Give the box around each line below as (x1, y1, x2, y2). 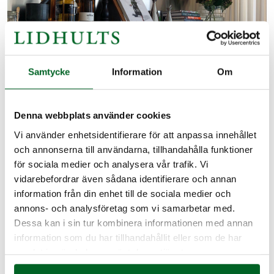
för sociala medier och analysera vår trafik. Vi (14, 158, 209, 169)
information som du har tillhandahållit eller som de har (14, 232, 242, 243)
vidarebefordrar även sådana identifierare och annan (14, 173, 237, 184)
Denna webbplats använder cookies (14, 109, 171, 120)
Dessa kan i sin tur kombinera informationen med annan (14, 217, 253, 228)
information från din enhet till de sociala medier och (14, 188, 231, 199)
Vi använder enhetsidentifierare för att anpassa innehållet (14, 129, 256, 140)
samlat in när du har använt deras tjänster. (14, 246, 194, 257)
